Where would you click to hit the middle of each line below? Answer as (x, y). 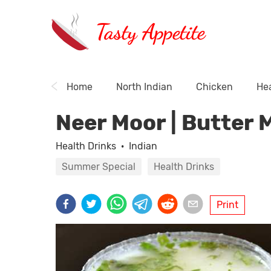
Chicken (214, 87)
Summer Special (99, 167)
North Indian (144, 87)
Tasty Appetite (150, 31)
